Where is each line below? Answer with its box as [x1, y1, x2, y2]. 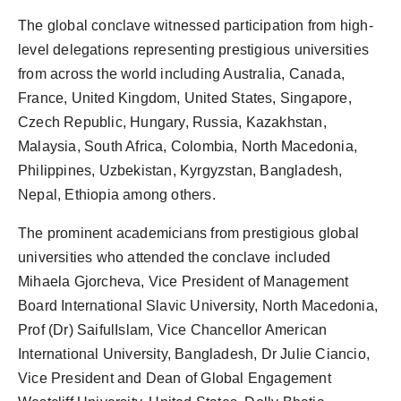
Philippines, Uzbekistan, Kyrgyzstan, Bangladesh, [18, 162, 343, 178]
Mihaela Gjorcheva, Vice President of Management [18, 273, 349, 289]
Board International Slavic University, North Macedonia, [18, 297, 379, 313]
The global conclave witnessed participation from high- [18, 17, 373, 33]
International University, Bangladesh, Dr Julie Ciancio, [18, 346, 371, 362]
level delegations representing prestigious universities [18, 41, 370, 57]
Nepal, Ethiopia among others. [18, 186, 216, 202]
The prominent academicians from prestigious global [18, 225, 360, 241]
